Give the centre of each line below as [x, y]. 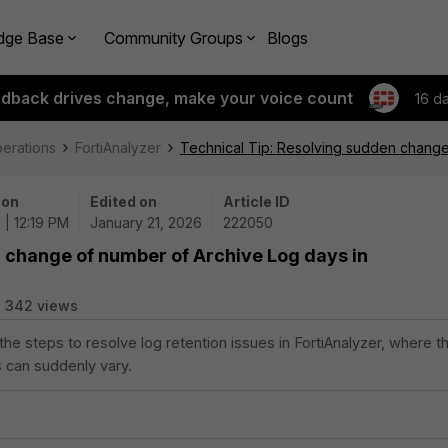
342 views [41, 305]
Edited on [123, 201]
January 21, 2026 [146, 222]
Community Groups [173, 37]
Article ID [256, 201]
